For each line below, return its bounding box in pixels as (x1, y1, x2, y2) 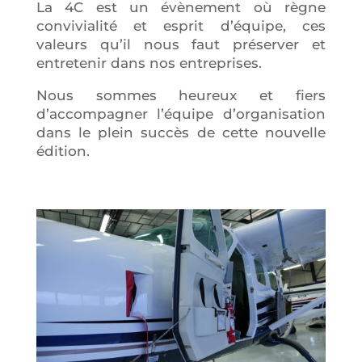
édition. (36, 142, 90, 159)
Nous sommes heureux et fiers (36, 86, 326, 103)
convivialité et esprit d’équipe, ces (36, 17, 326, 34)
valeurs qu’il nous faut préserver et (36, 36, 326, 53)
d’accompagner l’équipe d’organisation (36, 105, 326, 122)
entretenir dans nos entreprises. (36, 54, 262, 71)
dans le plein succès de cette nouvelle (36, 124, 326, 141)
